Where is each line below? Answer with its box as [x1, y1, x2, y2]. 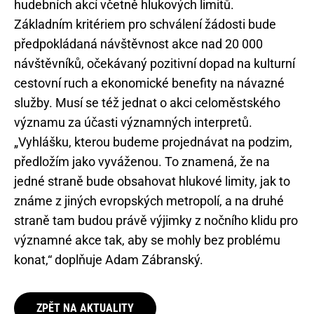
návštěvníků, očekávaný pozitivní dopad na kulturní [14, 56, 295, 71]
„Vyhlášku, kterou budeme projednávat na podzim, [14, 135, 292, 150]
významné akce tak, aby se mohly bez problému [14, 233, 280, 248]
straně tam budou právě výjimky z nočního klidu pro [14, 213, 298, 228]
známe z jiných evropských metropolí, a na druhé [14, 193, 284, 209]
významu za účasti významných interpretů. [14, 115, 252, 130]
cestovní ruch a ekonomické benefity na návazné [14, 76, 285, 91]
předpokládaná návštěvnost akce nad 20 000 [14, 36, 263, 52]
